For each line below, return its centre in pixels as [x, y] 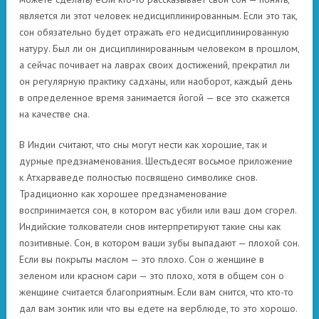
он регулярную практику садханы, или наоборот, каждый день [156, 81]
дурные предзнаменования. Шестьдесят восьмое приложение [156, 161]
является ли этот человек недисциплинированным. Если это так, [158, 16]
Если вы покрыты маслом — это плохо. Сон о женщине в [142, 259]
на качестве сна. [54, 114]
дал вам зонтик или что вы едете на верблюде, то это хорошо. [158, 308]
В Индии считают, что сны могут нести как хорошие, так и [143, 145]
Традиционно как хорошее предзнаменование [123, 194]
